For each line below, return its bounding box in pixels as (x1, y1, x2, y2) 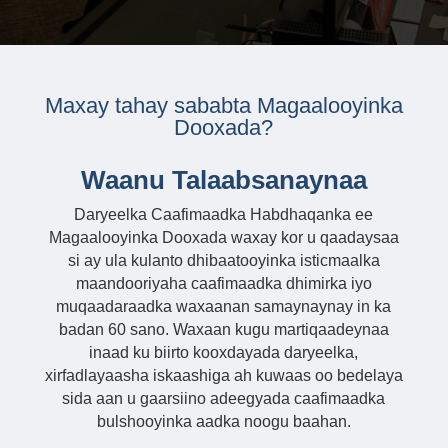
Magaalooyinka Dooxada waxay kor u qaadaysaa (48, 228, 399, 246)
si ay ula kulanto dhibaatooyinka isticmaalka (67, 251, 380, 269)
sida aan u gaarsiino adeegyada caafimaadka (62, 389, 386, 407)
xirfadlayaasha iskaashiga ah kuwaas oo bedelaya (44, 366, 403, 384)
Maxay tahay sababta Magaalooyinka (44, 92, 403, 118)
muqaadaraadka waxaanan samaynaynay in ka (56, 297, 392, 315)
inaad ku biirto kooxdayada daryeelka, (89, 343, 359, 361)
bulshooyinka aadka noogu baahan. (96, 412, 351, 430)
